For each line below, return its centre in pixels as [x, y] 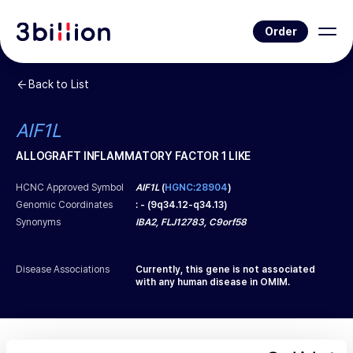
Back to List [59, 84]
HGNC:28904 [197, 188]
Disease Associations [63, 269]
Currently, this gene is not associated [226, 269]
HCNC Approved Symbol [70, 188]
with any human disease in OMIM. [213, 282]
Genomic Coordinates [65, 205]
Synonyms [39, 222]
